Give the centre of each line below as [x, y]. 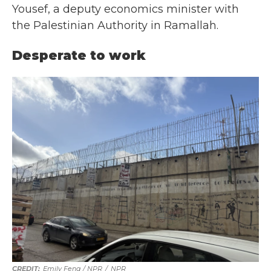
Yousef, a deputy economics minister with [126, 9]
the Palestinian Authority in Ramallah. [115, 25]
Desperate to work [79, 55]
